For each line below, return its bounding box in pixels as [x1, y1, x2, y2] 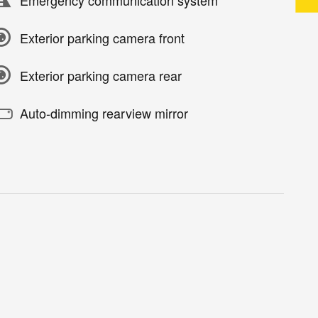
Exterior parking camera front [20, 28, 185, 47]
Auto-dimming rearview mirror [20, 103, 188, 122]
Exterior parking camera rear [20, 65, 182, 84]
